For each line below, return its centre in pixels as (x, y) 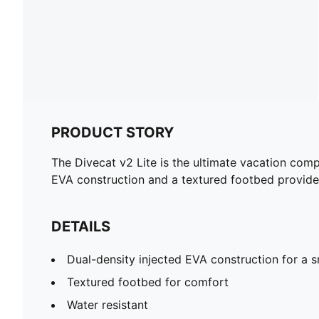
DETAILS (81, 226)
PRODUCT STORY (113, 132)
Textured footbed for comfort (148, 282)
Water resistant (108, 304)
